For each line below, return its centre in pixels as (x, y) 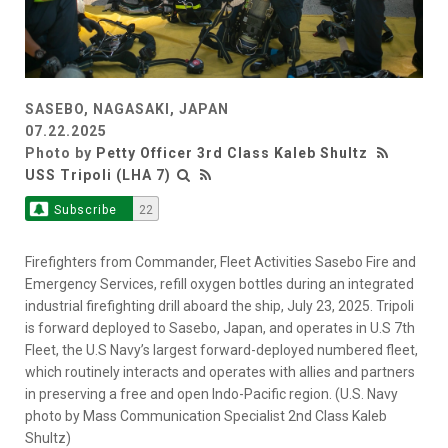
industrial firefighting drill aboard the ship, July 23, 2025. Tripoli (219, 306)
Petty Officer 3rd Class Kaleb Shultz (232, 153)
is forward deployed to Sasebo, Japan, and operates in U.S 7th (220, 328)
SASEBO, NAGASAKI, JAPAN (127, 109)
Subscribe (85, 210)
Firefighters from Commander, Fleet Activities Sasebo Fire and (220, 262)
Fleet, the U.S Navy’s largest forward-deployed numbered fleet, (221, 350)
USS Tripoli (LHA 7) (98, 175)
